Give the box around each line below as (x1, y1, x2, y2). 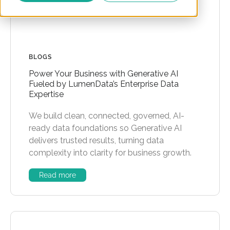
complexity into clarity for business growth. (29, 147, 191, 158)
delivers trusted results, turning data (29, 135, 164, 145)
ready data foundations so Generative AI (29, 123, 182, 133)
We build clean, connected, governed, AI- (29, 110, 184, 121)
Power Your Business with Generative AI (29, 68, 178, 79)
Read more (39, 170, 76, 179)
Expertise (29, 89, 64, 99)
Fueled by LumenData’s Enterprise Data (29, 79, 179, 89)
